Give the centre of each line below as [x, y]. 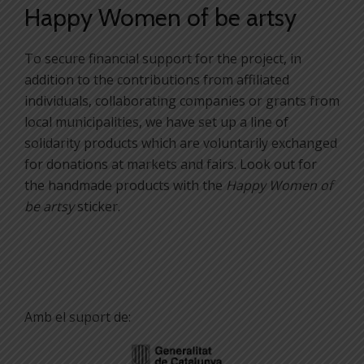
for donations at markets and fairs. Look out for [171, 164]
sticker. [97, 206]
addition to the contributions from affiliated [157, 79]
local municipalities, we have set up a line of [156, 121]
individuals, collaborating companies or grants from [182, 100]
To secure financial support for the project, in [163, 58]
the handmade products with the [125, 185]
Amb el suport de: [78, 316]
